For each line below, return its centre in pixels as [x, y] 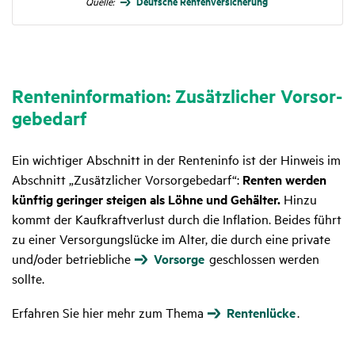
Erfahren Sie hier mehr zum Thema [109, 313]
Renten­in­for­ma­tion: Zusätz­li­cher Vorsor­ [177, 96]
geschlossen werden [263, 259]
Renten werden [284, 180]
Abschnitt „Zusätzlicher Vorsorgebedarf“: [127, 179]
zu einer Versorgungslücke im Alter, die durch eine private [171, 239]
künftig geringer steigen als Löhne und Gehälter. [146, 200]
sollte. [30, 279]
